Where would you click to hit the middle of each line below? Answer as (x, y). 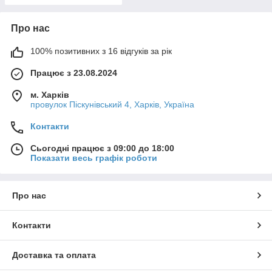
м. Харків (50, 94)
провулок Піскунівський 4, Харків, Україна (112, 104)
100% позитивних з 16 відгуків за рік (101, 51)
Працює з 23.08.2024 (74, 73)
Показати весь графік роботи (94, 158)
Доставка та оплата (54, 255)
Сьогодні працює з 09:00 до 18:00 (102, 148)
